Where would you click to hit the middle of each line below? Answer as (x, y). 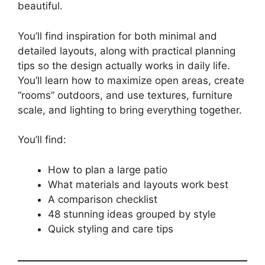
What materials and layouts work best (138, 184)
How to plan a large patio (108, 169)
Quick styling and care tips (111, 229)
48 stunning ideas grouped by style (132, 214)
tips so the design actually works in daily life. (124, 65)
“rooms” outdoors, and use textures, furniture (125, 95)
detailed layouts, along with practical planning (127, 51)
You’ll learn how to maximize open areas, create (131, 80)
